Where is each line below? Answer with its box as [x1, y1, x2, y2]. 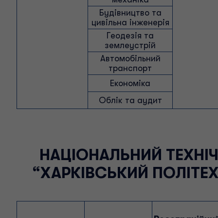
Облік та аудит [98, 95, 162, 105]
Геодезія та [107, 31, 154, 40]
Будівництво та [99, 8, 162, 18]
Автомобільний [100, 54, 161, 63]
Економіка [110, 78, 150, 88]
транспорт [109, 63, 152, 73]
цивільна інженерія [91, 18, 169, 27]
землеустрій [105, 40, 156, 50]
